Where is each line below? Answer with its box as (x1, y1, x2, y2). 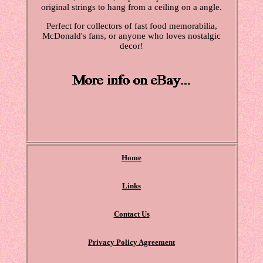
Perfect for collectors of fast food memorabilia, (46, 21, 217, 31)
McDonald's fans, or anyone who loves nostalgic (42, 31, 221, 41)
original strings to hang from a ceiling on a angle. (41, 2, 222, 12)
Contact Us (113, 210, 150, 219)
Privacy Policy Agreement (88, 238, 175, 247)
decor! (120, 41, 143, 51)
